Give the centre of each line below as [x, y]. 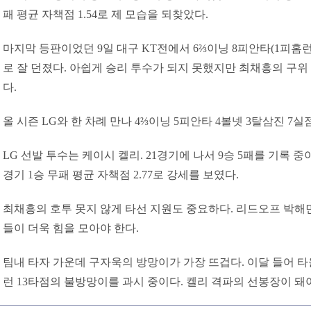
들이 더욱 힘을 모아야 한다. [71, 228]
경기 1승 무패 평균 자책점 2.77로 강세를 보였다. [121, 175]
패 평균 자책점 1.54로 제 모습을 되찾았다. [106, 14]
